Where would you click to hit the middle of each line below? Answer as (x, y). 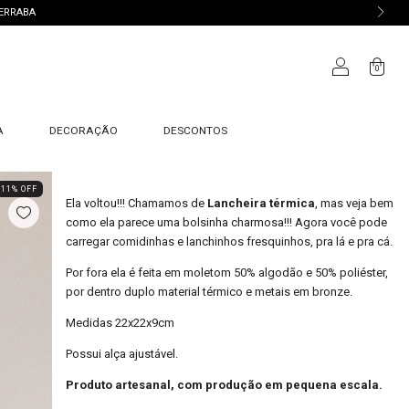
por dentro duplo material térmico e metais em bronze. (210, 292)
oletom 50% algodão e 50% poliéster (289, 273)
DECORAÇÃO (83, 131)
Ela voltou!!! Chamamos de (136, 203)
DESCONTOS (195, 131)
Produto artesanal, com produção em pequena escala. (224, 385)
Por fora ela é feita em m (129, 273)
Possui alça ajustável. (121, 354)
